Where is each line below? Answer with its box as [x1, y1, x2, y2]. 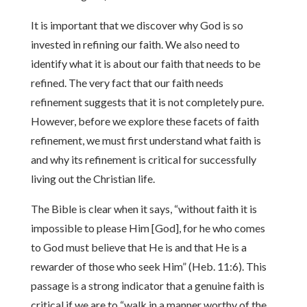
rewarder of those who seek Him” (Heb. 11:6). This [30, 260, 267, 273]
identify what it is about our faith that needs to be [30, 57, 260, 70]
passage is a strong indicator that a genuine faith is [30, 279, 265, 292]
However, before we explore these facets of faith [30, 114, 259, 127]
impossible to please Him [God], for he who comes [30, 221, 265, 234]
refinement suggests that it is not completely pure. [30, 95, 264, 108]
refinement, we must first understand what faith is [30, 134, 261, 147]
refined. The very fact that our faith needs [30, 76, 223, 89]
